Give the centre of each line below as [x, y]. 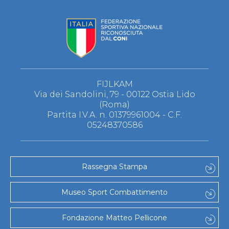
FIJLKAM [114, 84]
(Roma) [114, 105]
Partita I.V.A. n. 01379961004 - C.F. [114, 115]
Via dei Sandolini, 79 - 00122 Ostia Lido [114, 95]
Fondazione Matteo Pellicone [114, 218]
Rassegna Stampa [114, 167]
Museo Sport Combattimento [114, 192]
